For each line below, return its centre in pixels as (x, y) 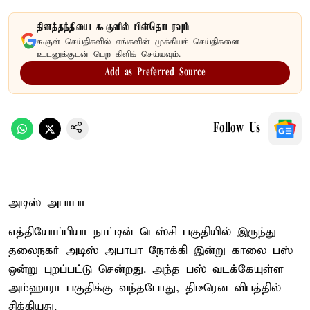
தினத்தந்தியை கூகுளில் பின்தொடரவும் (113, 27)
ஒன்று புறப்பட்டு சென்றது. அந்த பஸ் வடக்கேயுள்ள (146, 269)
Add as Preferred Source (155, 72)
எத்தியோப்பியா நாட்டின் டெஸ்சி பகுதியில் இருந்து (142, 232)
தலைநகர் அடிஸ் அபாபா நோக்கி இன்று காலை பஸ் (151, 250)
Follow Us (237, 128)
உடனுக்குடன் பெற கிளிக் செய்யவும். (109, 54)
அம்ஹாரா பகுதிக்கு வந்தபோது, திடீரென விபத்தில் (145, 288)
